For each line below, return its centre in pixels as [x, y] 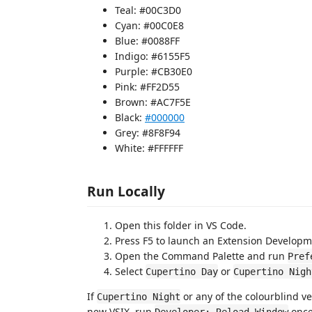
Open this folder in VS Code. [181, 225]
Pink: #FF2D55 [147, 87]
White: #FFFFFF [149, 148]
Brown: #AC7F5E [153, 102]
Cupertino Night [139, 296]
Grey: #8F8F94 [148, 133]
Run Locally [126, 191]
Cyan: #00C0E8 [149, 25]
